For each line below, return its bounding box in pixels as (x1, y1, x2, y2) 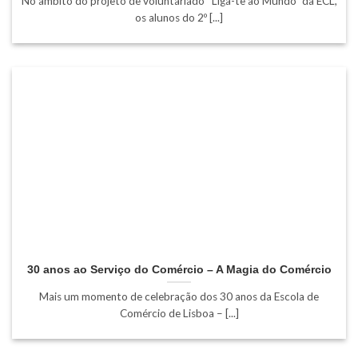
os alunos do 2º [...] (135, 11, 223, 25)
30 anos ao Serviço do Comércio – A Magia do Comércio (26, 263, 332, 276)
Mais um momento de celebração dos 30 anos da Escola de (39, 290, 319, 304)
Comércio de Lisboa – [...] (119, 307, 239, 320)
